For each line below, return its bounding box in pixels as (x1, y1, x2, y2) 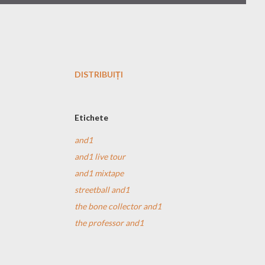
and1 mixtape (75, 168, 124, 178)
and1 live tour (75, 151, 125, 161)
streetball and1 (75, 185, 130, 195)
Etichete (75, 112, 108, 122)
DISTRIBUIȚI (75, 69, 123, 79)
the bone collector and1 (75, 201, 161, 211)
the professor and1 (75, 218, 144, 228)
